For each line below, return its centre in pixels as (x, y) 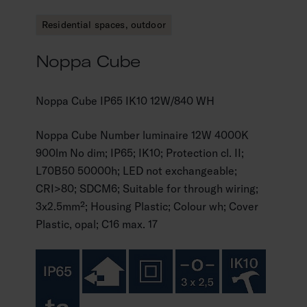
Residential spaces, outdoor (104, 25)
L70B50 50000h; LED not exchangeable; (136, 171)
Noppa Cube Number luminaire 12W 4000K (142, 135)
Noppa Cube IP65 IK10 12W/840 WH (125, 101)
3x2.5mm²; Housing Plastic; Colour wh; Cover (147, 206)
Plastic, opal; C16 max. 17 (97, 224)
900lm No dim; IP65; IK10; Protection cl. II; (140, 153)
